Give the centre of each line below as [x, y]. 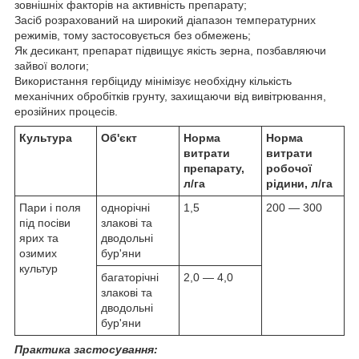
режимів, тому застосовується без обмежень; [133, 36]
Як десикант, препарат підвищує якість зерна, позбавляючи [170, 51]
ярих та [39, 238]
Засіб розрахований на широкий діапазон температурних [165, 20]
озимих [38, 254]
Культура [46, 138]
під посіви [45, 223]
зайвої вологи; [52, 66]
